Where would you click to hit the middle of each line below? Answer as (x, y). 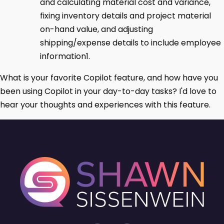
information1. (65, 56)
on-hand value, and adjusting (96, 29)
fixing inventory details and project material (125, 16)
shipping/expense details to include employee (130, 43)
